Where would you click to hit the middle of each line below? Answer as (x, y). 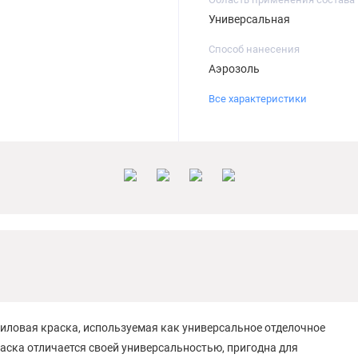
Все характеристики (257, 99)
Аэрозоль (234, 68)
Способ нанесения (254, 49)
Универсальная (249, 19)
